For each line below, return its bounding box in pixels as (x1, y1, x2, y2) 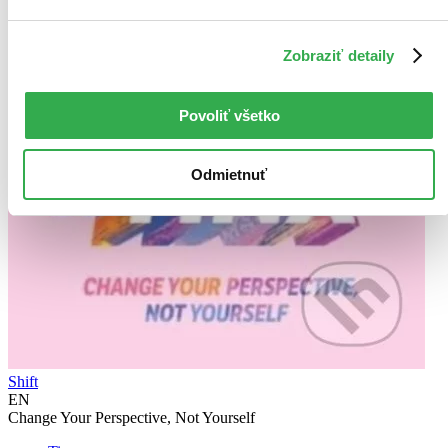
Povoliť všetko (178, 107, 280, 124)
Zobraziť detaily (282, 46, 395, 64)
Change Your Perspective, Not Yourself (8, 409, 255, 427)
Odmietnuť (191, 165, 267, 183)
